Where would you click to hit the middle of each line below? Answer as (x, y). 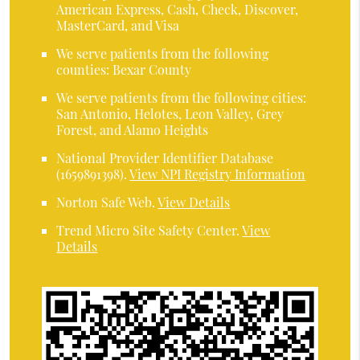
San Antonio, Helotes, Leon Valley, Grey (170, 114)
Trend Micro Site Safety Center (147, 231)
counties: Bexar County (124, 70)
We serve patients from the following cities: (182, 98)
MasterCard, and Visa (118, 26)
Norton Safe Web (104, 202)
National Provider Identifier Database (165, 158)
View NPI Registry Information (218, 174)
